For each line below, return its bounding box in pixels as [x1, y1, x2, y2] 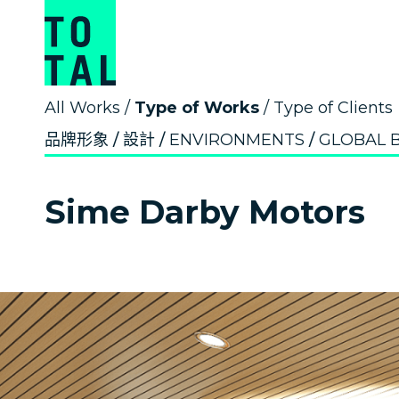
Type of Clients [273, 98, 393, 118]
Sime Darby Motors [45, 192, 365, 232]
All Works [45, 98, 120, 118]
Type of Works [134, 98, 259, 118]
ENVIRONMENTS [169, 130, 305, 150]
